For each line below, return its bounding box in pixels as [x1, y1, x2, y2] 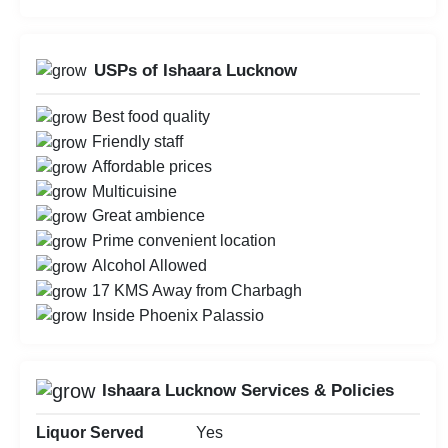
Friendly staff [92, 133, 183, 151]
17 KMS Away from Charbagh [92, 281, 302, 299]
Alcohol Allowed [92, 256, 207, 274]
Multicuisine [92, 182, 177, 200]
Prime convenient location [92, 232, 276, 250]
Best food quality [92, 108, 210, 126]
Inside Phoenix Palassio [92, 306, 264, 324]
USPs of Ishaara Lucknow [94, 60, 297, 80]
